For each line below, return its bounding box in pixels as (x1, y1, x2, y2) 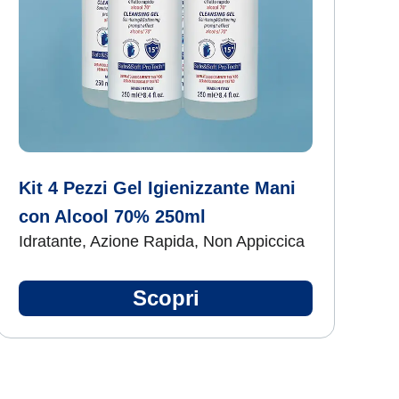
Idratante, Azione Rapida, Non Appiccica (19, 232, 305, 250)
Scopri (132, 286, 199, 310)
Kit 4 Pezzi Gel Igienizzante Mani (19, 178, 296, 198)
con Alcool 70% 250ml (19, 207, 206, 226)
